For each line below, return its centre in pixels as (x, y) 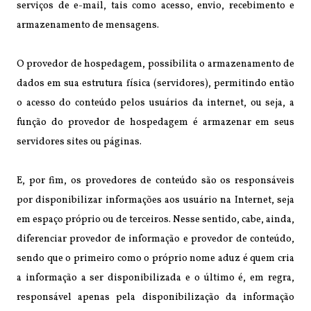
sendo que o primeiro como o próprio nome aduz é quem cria (155, 258)
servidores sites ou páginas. (79, 142)
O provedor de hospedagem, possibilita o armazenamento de (155, 64)
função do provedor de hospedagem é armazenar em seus (155, 122)
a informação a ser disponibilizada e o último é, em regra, (155, 278)
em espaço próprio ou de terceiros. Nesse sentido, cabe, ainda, (155, 219)
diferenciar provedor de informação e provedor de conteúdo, (155, 239)
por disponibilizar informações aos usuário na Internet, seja (155, 200)
